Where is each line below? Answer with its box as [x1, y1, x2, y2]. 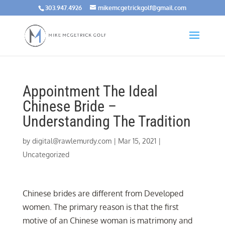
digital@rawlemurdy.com [32, 137, 111, 145]
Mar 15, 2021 [118, 137, 156, 145]
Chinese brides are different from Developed [22, 188, 183, 198]
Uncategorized [22, 150, 69, 159]
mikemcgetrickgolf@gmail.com [98, 4, 187, 12]
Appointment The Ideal [22, 82, 158, 100]
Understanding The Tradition [22, 113, 191, 130]
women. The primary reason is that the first [22, 202, 179, 212]
